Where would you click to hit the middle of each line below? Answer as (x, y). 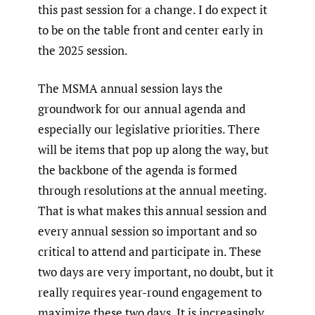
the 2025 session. (83, 50)
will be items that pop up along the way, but (153, 150)
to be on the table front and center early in (150, 30)
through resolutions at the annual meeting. (152, 191)
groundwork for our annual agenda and (142, 109)
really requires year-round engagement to (150, 292)
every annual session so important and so (147, 231)
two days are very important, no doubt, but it (156, 272)
